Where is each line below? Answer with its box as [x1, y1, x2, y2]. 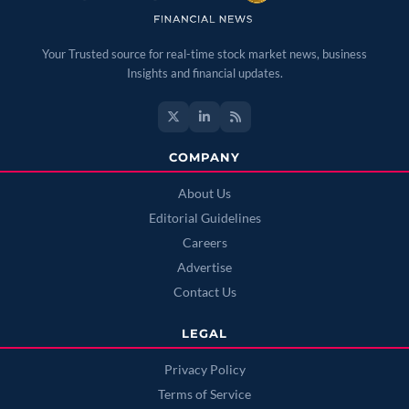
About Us [178, 186, 231, 202]
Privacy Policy [163, 362, 246, 378]
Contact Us [173, 285, 236, 300]
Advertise [177, 260, 232, 276]
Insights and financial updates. [126, 66, 283, 81]
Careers [182, 236, 227, 251]
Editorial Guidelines [148, 211, 261, 226]
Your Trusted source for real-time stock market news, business [42, 47, 367, 62]
